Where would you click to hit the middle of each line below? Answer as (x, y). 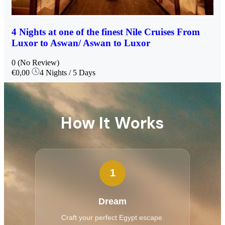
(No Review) (38, 62)
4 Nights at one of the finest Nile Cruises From (106, 32)
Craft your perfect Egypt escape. (113, 217)
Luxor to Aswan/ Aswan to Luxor (81, 43)
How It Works (113, 123)
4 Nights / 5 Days (68, 72)
